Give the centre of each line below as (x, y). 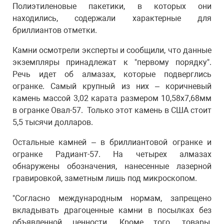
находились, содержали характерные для (112, 18)
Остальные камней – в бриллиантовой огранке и (112, 142)
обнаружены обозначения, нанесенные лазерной (112, 166)
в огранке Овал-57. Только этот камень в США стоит (112, 110)
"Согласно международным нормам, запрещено (112, 198)
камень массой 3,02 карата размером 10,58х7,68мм (112, 98)
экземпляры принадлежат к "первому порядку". (112, 62)
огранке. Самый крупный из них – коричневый (112, 86)
